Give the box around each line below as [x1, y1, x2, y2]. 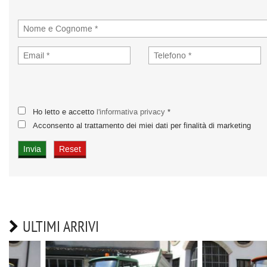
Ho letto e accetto [33, 107, 97, 117]
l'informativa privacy [97, 107, 165, 117]
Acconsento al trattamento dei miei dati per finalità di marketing [33, 120, 253, 131]
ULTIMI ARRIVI [23, 216, 99, 236]
